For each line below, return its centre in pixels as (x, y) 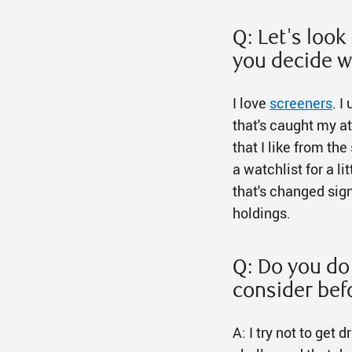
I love (251, 103)
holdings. (262, 213)
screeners (301, 103)
